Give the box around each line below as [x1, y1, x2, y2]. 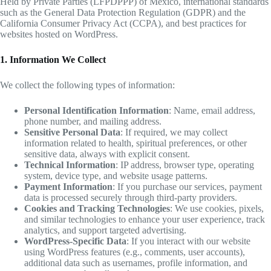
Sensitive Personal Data [24, 127, 120, 138]
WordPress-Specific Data [24, 236, 126, 247]
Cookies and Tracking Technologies [24, 203, 170, 214]
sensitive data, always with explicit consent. [24, 149, 190, 160]
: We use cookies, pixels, [170, 203, 264, 214]
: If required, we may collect [120, 127, 227, 138]
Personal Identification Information [24, 105, 169, 116]
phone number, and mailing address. [24, 116, 162, 127]
